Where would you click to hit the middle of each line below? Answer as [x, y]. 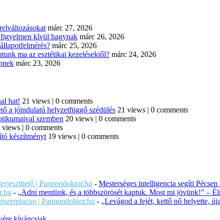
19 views [62, 137]
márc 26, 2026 [102, 36]
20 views [79, 119]
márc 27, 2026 [70, 27]
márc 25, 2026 [74, 45]
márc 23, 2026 [38, 63]
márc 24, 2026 [134, 54]
